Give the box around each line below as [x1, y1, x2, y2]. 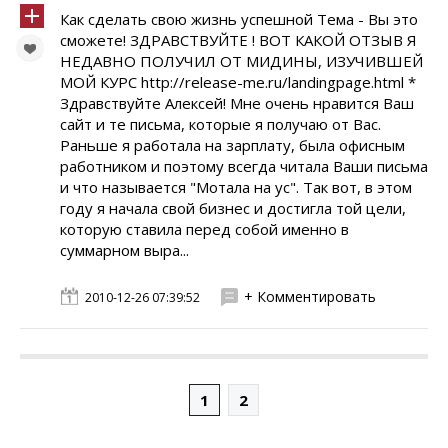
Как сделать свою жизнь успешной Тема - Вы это [60, 9, 418, 29]
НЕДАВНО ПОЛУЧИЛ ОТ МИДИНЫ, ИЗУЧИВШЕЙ [60, 51, 423, 71]
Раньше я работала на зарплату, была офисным [60, 135, 405, 155]
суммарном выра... [60, 240, 189, 260]
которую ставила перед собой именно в [60, 219, 349, 239]
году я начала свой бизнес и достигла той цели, [60, 198, 406, 218]
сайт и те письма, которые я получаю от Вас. [60, 114, 381, 134]
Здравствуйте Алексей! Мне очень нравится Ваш [60, 93, 414, 113]
